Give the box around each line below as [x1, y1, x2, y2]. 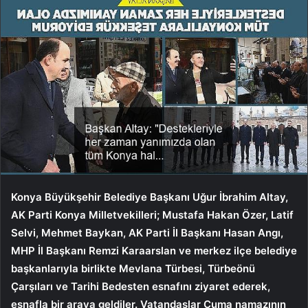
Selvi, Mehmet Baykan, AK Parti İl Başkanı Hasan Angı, [11, 225, 283, 239]
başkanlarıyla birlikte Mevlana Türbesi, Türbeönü [11, 261, 255, 275]
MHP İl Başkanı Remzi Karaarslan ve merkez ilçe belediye [11, 243, 297, 257]
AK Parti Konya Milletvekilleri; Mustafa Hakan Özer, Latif [11, 208, 294, 221]
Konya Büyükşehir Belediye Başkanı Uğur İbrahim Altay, [11, 190, 288, 203]
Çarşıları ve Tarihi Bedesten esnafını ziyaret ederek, [11, 279, 270, 293]
